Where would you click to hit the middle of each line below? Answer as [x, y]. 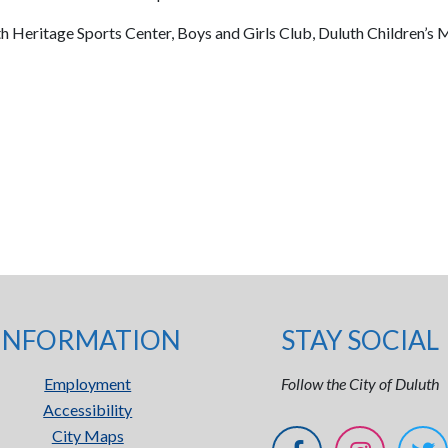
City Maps [87, 435]
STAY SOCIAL [360, 340]
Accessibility [88, 409]
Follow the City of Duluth [360, 383]
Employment [88, 383]
